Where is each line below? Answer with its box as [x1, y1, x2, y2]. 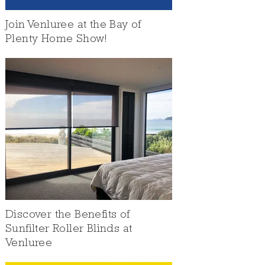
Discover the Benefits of [5, 209, 130, 221]
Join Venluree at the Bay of [5, 20, 141, 31]
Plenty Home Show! [5, 34, 108, 46]
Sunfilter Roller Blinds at [5, 224, 132, 235]
